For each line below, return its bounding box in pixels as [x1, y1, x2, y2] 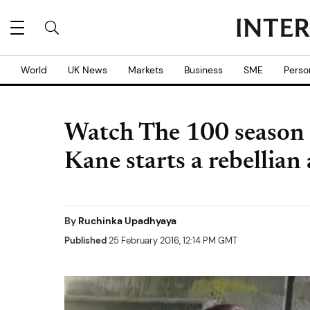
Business [184, 64, 223, 76]
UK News [68, 64, 107, 76]
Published [64, 235, 107, 246]
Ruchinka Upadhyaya [78, 215, 176, 227]
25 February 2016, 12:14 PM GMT [107, 235, 237, 246]
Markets [128, 64, 163, 76]
